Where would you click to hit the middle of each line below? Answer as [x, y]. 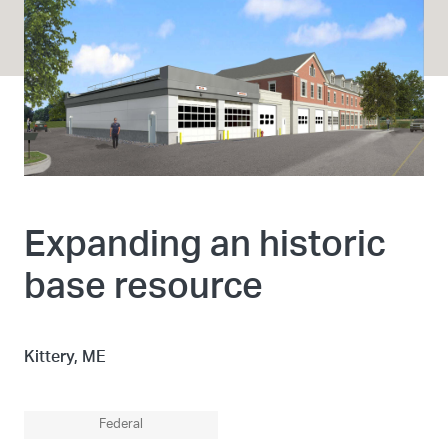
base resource [143, 287]
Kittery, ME [65, 357]
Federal [121, 424]
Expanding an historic [205, 245]
